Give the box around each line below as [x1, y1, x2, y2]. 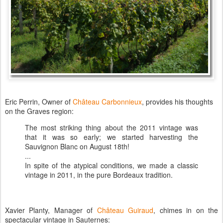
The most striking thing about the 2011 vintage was [25, 122, 198, 132]
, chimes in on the [153, 205, 219, 215]
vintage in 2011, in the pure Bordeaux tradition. [25, 169, 173, 180]
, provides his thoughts [142, 96, 213, 107]
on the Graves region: [5, 106, 74, 116]
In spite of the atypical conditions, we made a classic [25, 160, 198, 170]
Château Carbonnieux [73, 96, 142, 107]
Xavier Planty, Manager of [5, 205, 97, 215]
